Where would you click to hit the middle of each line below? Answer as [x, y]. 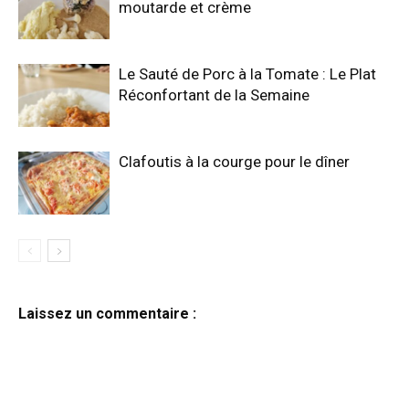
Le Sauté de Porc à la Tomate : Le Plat [247, 73]
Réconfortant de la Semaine [214, 94]
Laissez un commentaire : [107, 313]
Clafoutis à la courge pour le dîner [234, 161]
